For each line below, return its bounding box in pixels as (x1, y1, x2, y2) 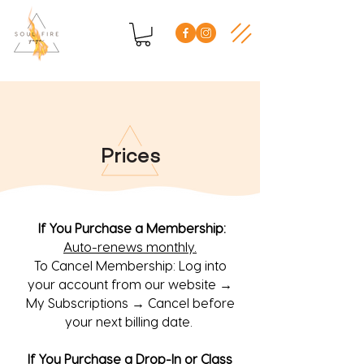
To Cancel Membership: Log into (33, 257, 227, 273)
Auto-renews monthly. (63, 238, 197, 254)
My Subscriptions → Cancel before (25, 294, 235, 310)
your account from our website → (28, 275, 232, 292)
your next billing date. (64, 313, 196, 329)
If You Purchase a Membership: (34, 219, 226, 236)
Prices (100, 145, 160, 170)
